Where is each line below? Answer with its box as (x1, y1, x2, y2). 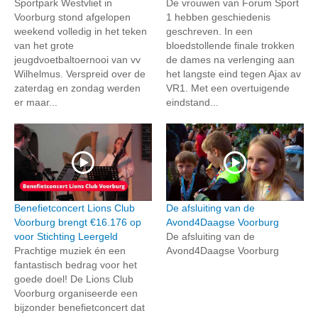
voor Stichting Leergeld (14, 231, 118, 243)
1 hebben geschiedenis (166, 11, 270, 23)
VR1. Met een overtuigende (166, 82, 290, 94)
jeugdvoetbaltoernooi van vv (14, 54, 141, 66)
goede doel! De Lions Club (14, 273, 133, 285)
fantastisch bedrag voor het (14, 259, 137, 271)
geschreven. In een (166, 26, 253, 38)
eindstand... (166, 97, 219, 109)
